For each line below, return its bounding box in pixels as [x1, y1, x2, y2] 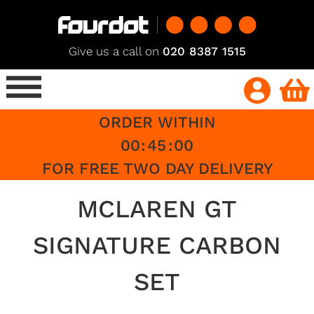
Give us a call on [68, 43, 163, 58]
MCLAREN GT [76, 193, 237, 224]
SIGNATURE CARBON [32, 230, 281, 260]
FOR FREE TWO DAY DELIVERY [41, 158, 273, 177]
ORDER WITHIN [99, 112, 215, 131]
